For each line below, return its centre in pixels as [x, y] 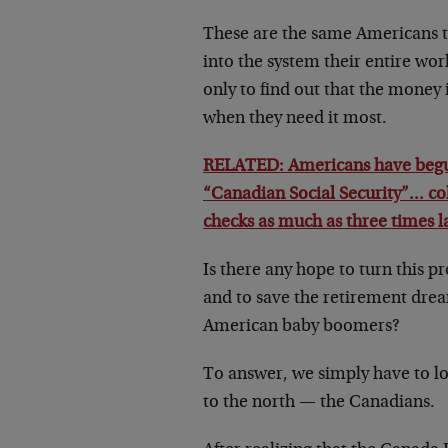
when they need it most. [295, 119]
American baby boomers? [301, 327]
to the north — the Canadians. [319, 403]
